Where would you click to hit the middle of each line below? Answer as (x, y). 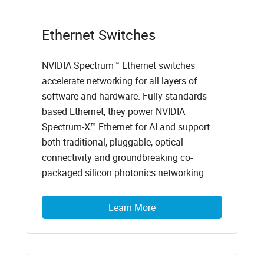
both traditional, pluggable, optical (112, 142)
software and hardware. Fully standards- (125, 96)
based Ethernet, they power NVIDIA (113, 112)
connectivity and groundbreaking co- (117, 158)
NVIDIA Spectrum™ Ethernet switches (118, 66)
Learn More (132, 207)
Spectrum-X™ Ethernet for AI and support (126, 127)
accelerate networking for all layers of (119, 81)
